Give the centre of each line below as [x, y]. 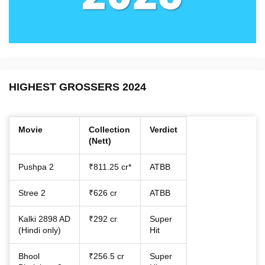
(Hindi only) [40, 230]
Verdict [164, 129]
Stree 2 [32, 193]
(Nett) [100, 140]
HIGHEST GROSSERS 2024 [77, 87]
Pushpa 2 [36, 167]
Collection [109, 129]
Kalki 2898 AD [44, 219]
